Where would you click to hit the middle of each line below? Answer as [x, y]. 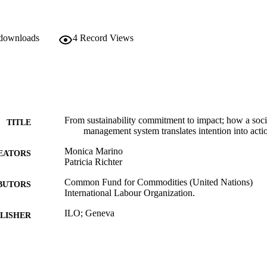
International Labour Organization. [130, 193]
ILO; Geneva [89, 213]
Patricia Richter [93, 162]
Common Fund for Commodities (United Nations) [159, 182]
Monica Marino [94, 151]
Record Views [107, 38]
